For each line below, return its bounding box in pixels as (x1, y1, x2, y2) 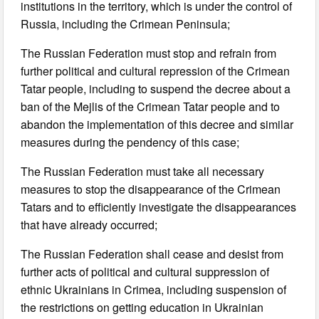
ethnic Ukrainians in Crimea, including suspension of (21, 281, 287, 298)
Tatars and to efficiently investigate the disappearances (21, 198, 297, 215)
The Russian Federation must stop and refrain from (21, 44, 277, 61)
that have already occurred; (21, 216, 158, 233)
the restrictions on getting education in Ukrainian (21, 298, 264, 315)
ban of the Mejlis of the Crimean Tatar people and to (21, 98, 281, 115)
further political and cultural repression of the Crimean (21, 62, 291, 79)
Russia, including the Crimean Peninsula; (21, 15, 231, 32)
